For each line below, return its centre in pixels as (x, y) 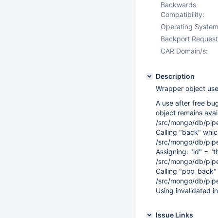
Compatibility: (182, 14)
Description (175, 76)
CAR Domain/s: (184, 51)
